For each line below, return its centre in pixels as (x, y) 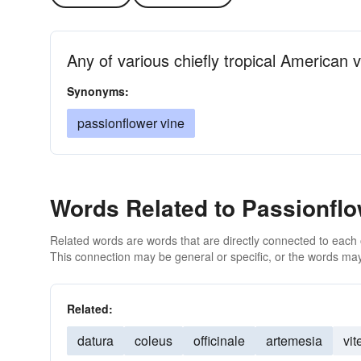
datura (95, 340)
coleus (154, 340)
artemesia (294, 340)
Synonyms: (98, 91)
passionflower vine (131, 123)
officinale (219, 340)
